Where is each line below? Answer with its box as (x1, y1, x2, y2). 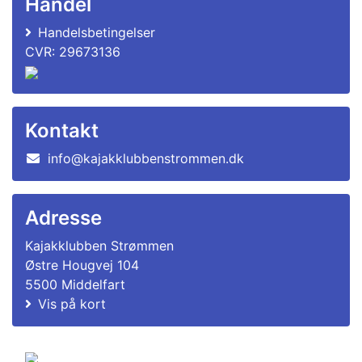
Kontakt (25, 119, 99, 142)
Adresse (25, 206, 102, 229)
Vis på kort (38, 296, 106, 312)
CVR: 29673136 (25, 44, 120, 60)
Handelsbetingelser (38, 24, 155, 40)
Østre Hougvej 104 (25, 257, 139, 273)
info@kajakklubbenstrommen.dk (48, 150, 244, 166)
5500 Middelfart (25, 276, 125, 293)
